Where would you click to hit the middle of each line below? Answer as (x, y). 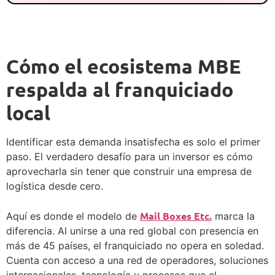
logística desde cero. (55, 186)
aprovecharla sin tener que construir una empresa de (129, 171)
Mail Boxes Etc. (176, 215)
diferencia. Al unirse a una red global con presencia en (132, 230)
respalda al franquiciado (120, 89)
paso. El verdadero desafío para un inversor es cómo (130, 156)
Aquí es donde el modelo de (73, 216)
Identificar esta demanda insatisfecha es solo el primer (133, 141)
